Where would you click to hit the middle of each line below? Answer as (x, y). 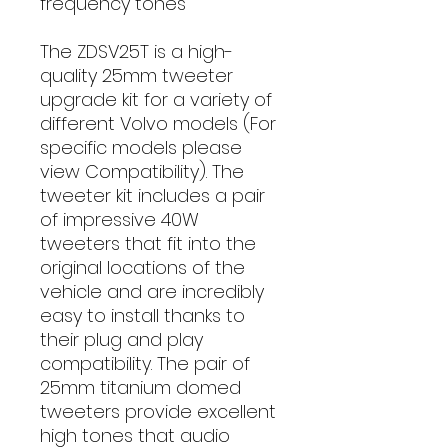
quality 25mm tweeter (136, 75)
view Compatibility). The (142, 171)
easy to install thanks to (142, 315)
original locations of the (142, 267)
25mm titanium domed (140, 387)
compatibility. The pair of (145, 363)
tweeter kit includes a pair (152, 195)
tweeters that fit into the (148, 243)
